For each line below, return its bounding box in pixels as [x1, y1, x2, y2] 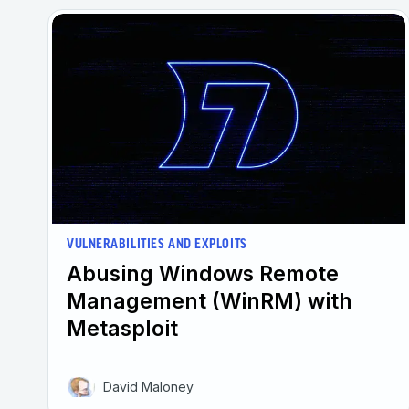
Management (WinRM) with [67, 288, 352, 314]
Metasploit [67, 315, 178, 341]
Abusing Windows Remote [67, 260, 339, 287]
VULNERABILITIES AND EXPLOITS [67, 237, 247, 252]
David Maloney [103, 378, 194, 394]
